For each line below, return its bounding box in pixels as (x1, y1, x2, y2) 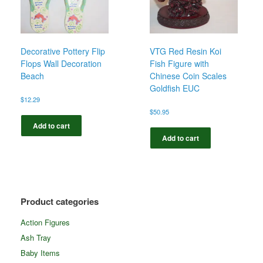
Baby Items (21, 247, 60, 258)
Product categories (21, 194, 99, 208)
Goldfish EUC (150, 82, 200, 94)
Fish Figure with (150, 57, 210, 69)
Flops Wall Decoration (21, 57, 102, 69)
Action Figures (21, 216, 70, 228)
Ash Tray (21, 231, 51, 243)
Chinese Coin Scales (150, 69, 227, 82)
